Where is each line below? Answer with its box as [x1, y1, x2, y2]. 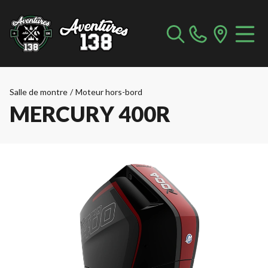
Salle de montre [10, 87, 68, 97]
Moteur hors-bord [75, 87, 142, 97]
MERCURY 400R [10, 100, 170, 127]
